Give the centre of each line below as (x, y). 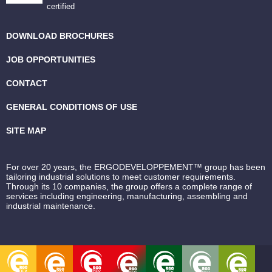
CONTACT (27, 83)
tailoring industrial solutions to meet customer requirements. (121, 177)
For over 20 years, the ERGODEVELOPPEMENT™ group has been (136, 167)
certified (60, 7)
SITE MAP (26, 131)
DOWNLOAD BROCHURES (60, 36)
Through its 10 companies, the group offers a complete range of (129, 187)
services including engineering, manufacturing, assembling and (127, 196)
